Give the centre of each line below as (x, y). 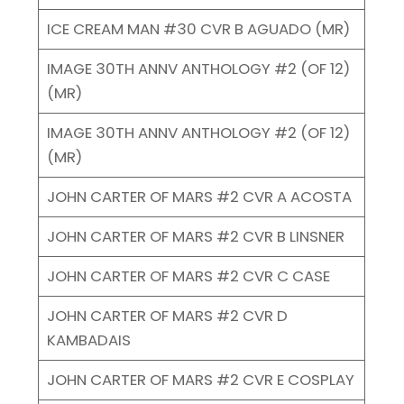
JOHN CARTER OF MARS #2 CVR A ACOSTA (199, 196)
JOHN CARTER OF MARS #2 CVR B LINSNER (195, 236)
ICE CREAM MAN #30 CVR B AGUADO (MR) (198, 28)
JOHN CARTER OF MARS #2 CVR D (167, 315)
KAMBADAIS (88, 340)
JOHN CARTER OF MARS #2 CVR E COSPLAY (200, 379)
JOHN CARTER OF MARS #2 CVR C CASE (188, 275)
